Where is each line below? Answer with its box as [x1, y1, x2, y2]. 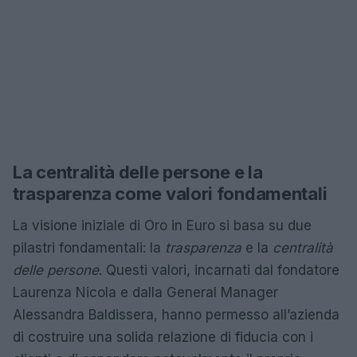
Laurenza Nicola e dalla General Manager [13, 284, 278, 300]
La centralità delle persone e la [13, 162, 263, 182]
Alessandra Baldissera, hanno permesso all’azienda [13, 307, 339, 323]
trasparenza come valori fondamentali [13, 183, 328, 204]
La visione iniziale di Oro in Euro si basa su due [13, 218, 312, 233]
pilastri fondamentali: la [13, 240, 165, 256]
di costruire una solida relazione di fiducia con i [13, 329, 313, 345]
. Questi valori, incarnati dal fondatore [99, 262, 339, 278]
